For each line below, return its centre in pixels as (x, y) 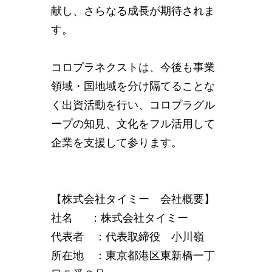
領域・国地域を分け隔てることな (133, 86)
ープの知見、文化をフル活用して (133, 124)
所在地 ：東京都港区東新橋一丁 (133, 256)
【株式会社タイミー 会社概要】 (133, 199)
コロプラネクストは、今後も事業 (133, 67)
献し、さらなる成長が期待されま (133, 11)
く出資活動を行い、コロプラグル (133, 105)
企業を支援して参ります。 (117, 143)
